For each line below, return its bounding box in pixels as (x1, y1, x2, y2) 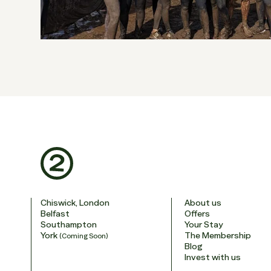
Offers (184, 208, 210, 219)
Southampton (41, 219, 97, 230)
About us (184, 197, 221, 208)
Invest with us (184, 252, 241, 263)
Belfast (41, 208, 70, 219)
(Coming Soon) (59, 232, 108, 240)
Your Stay (184, 219, 223, 230)
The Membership (184, 230, 251, 241)
